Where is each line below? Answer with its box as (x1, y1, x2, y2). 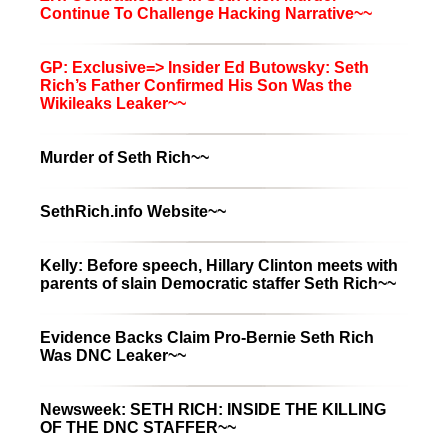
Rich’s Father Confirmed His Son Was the (40, 76, 352, 94)
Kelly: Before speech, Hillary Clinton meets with (40, 256, 398, 274)
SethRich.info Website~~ (40, 202, 226, 220)
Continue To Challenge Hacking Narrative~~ (40, 4, 372, 22)
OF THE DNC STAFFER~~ (40, 418, 236, 436)
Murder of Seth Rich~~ (40, 148, 209, 166)
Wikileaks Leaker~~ (40, 94, 186, 112)
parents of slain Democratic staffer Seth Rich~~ (40, 274, 396, 292)
